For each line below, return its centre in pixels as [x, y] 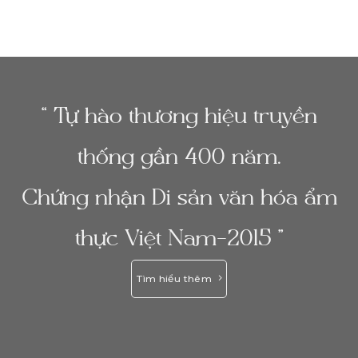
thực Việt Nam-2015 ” [179, 240]
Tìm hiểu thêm [174, 279]
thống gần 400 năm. [179, 158]
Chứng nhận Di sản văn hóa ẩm [179, 199]
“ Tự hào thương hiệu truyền [179, 117]
